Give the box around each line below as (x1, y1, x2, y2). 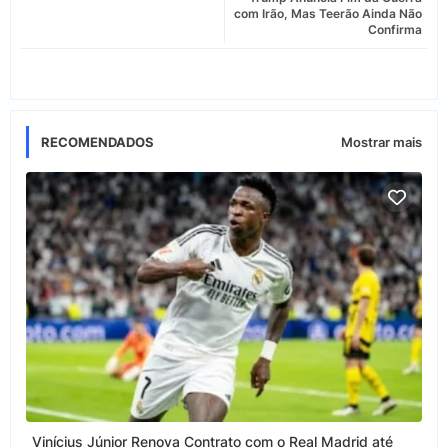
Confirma (368, 22, 422, 38)
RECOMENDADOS (41, 134, 154, 151)
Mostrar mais (341, 134, 422, 151)
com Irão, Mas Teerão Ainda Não (234, 6, 422, 22)
